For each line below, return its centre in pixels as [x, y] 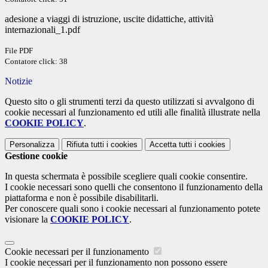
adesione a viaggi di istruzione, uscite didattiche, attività [109, 19]
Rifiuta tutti [85, 145]
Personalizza [32, 145]
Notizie [19, 81]
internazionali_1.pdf [42, 30]
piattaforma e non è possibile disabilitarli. [82, 198]
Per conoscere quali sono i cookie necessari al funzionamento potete [133, 209]
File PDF [19, 51]
